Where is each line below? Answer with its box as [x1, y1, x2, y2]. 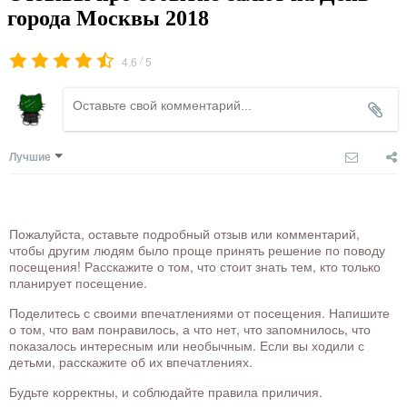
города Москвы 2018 [7, 5, 209, 30]
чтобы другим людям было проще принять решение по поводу [9, 240, 385, 259]
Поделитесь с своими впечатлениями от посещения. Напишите [9, 303, 390, 322]
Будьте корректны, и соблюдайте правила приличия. [9, 382, 323, 401]
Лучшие [9, 147, 51, 164]
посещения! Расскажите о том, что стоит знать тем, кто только [9, 256, 381, 275]
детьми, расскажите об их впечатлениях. [9, 352, 253, 371]
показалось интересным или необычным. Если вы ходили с [9, 335, 364, 354]
